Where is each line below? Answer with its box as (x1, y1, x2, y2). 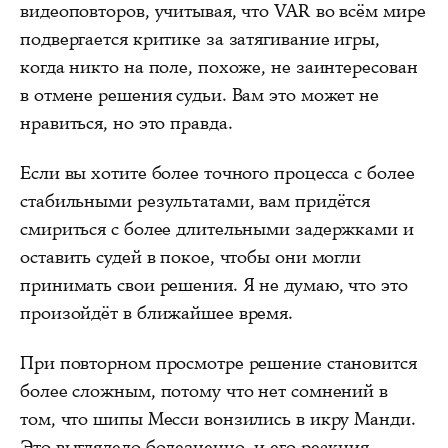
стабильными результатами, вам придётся (20, 188, 371, 213)
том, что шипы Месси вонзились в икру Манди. (20, 406, 416, 431)
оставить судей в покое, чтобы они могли (20, 244, 362, 269)
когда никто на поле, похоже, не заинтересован (20, 54, 418, 79)
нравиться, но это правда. (20, 110, 233, 135)
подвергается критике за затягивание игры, (20, 26, 380, 51)
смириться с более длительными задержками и (20, 216, 414, 241)
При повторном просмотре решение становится (20, 350, 417, 375)
